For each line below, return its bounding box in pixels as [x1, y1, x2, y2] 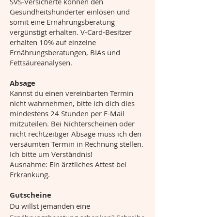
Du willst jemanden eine [10, 201, 90, 211]
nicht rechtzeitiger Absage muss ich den [10, 129, 141, 139]
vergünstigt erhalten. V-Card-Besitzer [10, 27, 132, 37]
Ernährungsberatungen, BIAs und [10, 47, 120, 57]
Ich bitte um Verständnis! [10, 149, 93, 159]
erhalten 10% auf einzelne [10, 37, 96, 47]
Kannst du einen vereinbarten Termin [10, 88, 133, 98]
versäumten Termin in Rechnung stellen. [10, 139, 143, 149]
